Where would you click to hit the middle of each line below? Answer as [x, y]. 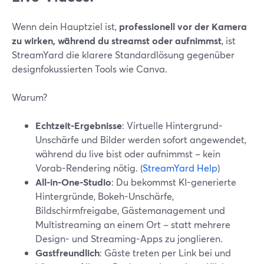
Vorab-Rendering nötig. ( [89, 168]
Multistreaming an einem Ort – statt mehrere [133, 224]
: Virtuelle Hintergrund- [172, 125]
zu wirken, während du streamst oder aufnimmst [117, 40]
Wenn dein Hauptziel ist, [65, 26]
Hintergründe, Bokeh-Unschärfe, [105, 196]
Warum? [29, 97]
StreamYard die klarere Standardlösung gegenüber [123, 55]
